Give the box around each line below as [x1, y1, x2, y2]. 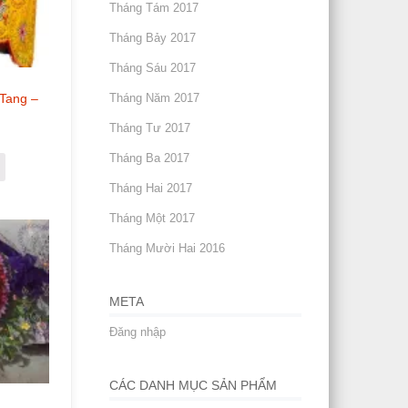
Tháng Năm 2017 [109, 91, 200, 105]
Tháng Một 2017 [109, 211, 196, 225]
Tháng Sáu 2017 [109, 61, 197, 75]
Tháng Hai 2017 [109, 181, 193, 195]
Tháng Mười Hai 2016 [109, 241, 226, 255]
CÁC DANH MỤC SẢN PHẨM [109, 378, 278, 393]
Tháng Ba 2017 [109, 151, 190, 165]
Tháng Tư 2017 [109, 121, 191, 135]
